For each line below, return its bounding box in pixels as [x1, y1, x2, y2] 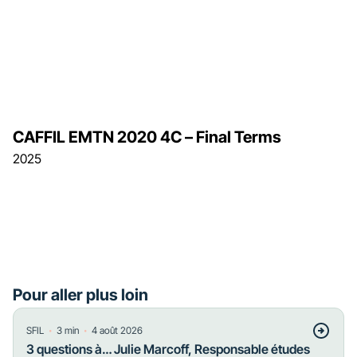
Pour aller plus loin [13, 285, 148, 304]
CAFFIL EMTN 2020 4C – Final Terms [13, 127, 281, 147]
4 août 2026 [92, 324, 143, 336]
